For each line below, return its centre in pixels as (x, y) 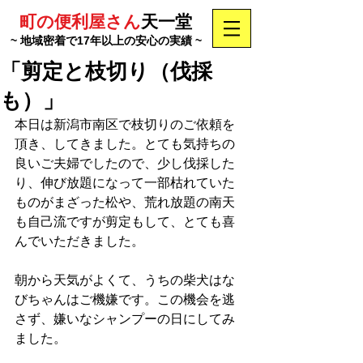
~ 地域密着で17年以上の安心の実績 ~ (106, 41)
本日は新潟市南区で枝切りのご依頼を (125, 124)
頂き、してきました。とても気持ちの (125, 144)
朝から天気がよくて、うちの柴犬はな (125, 280)
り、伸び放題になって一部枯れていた (125, 183)
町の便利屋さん (80, 21)
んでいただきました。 (79, 241)
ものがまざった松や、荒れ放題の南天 (125, 202)
